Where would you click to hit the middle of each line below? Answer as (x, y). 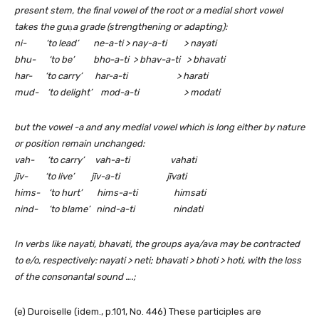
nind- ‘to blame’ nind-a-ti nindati (109, 209)
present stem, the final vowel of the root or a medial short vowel (148, 11)
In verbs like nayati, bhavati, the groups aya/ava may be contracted (157, 244)
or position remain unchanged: (79, 144)
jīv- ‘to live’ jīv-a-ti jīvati (100, 177)
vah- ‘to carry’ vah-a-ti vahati (105, 160)
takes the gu (41, 27)
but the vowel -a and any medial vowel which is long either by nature (159, 127)
